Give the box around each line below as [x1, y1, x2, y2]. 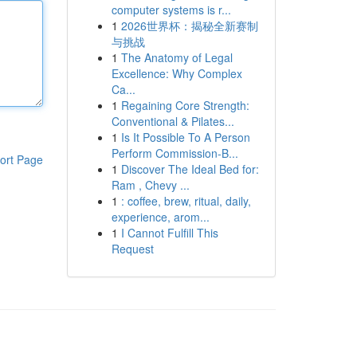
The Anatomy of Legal [120, 49, 233, 65]
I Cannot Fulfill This [120, 225, 218, 241]
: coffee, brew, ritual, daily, [120, 193, 251, 209]
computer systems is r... [111, 2, 231, 18]
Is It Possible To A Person [120, 129, 250, 145]
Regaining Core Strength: [120, 97, 249, 113]
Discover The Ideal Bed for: [120, 161, 259, 177]
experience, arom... [111, 209, 210, 225]
